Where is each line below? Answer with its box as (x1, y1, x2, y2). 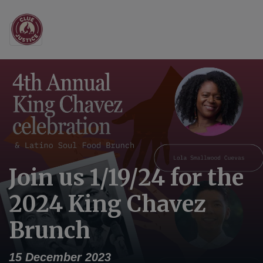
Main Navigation (9, 28, 168, 52)
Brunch (9, 216, 90, 244)
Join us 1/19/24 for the (9, 163, 244, 191)
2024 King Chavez (9, 190, 206, 218)
